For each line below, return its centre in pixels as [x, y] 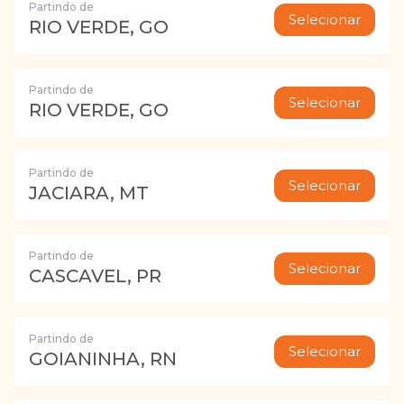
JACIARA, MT [89, 193]
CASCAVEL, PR [95, 276]
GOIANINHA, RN [103, 359]
